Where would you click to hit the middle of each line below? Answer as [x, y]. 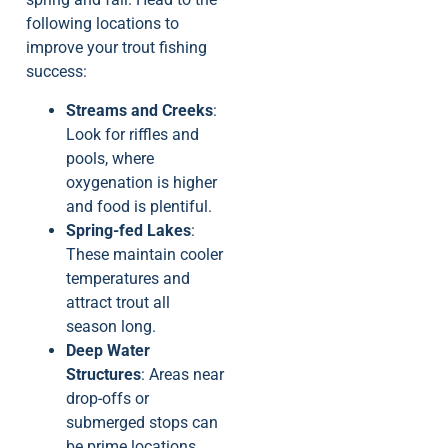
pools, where [110, 158]
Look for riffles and [132, 134]
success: [56, 72]
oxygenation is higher [141, 182]
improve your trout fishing [116, 48]
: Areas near [182, 374]
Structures [103, 374]
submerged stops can [142, 422]
